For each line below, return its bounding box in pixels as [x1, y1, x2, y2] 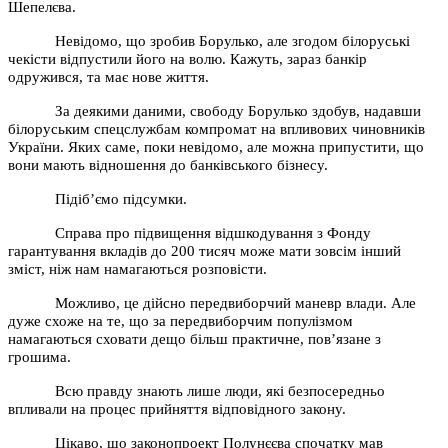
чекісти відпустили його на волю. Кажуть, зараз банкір [8, 50, 367, 67]
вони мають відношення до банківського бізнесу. [8, 156, 328, 173]
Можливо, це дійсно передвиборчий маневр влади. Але [55, 294, 417, 311]
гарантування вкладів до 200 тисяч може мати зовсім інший [8, 242, 401, 259]
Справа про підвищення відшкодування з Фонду [55, 224, 372, 241]
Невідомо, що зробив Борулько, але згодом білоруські [55, 32, 411, 49]
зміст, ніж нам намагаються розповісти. [8, 260, 267, 277]
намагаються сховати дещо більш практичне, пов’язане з [8, 330, 381, 347]
